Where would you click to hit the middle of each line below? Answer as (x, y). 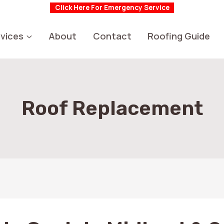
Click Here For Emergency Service (112, 7)
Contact (112, 36)
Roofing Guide (179, 36)
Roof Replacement (112, 108)
